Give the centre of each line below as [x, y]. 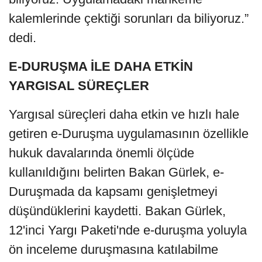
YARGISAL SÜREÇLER [79, 85]
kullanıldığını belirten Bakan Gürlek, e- [116, 172]
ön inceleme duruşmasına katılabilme [113, 249]
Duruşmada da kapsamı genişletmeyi [113, 191]
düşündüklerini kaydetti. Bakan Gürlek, [117, 211]
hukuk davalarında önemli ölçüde [101, 153]
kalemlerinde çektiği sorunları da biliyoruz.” [129, 18]
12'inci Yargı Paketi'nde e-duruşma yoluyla [128, 230]
